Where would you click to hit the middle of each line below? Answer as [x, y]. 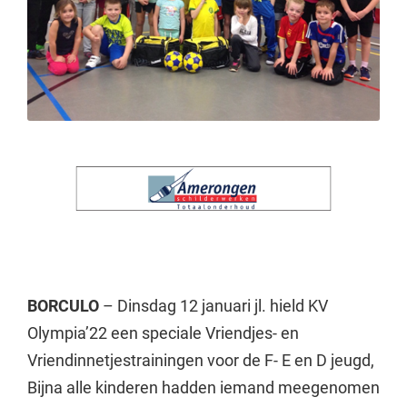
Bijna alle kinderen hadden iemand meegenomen [203, 387]
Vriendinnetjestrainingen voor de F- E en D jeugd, [200, 360]
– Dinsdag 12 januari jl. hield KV [213, 305]
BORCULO [63, 305]
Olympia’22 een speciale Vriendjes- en [163, 333]
